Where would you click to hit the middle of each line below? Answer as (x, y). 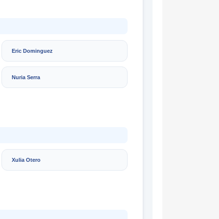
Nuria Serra (26, 77)
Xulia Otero (26, 160)
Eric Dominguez (32, 51)
